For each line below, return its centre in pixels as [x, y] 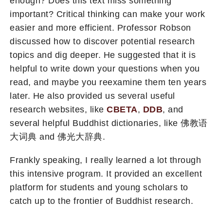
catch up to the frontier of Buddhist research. [101, 201]
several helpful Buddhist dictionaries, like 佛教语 [109, 123]
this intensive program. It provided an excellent [106, 174]
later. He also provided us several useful [92, 96]
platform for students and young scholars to [99, 188]
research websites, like [58, 110]
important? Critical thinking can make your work [108, 14]
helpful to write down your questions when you [105, 69]
